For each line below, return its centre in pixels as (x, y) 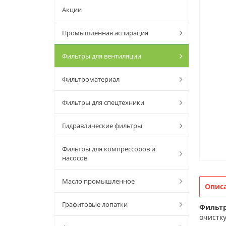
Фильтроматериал (91, 79)
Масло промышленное (98, 181)
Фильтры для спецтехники (103, 102)
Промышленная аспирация (105, 33)
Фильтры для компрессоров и (109, 149)
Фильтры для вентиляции (102, 56)
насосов (75, 158)
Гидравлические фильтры (102, 126)
